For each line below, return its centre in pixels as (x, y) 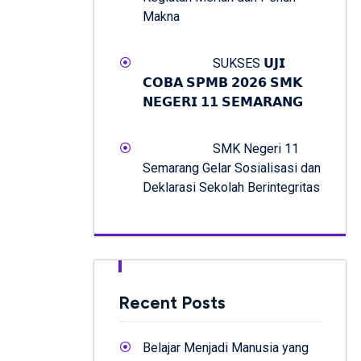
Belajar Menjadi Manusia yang (226, 347)
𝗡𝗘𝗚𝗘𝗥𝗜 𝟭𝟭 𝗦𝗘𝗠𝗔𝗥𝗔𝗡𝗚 (223, 102)
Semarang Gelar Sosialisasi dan (232, 168)
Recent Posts (172, 302)
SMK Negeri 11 (256, 148)
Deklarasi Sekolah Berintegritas (231, 187)
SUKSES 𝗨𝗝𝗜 (249, 63)
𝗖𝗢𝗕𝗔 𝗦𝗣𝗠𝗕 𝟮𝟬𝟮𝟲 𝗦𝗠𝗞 (222, 82)
